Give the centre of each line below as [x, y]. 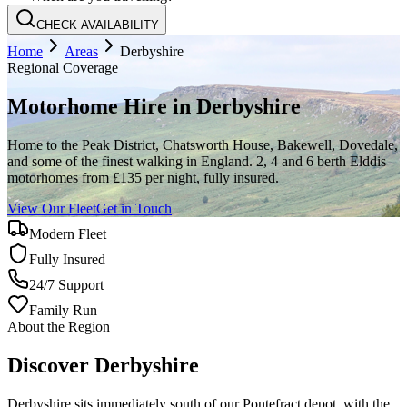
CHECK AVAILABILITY [98, 25]
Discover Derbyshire [103, 365]
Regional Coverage [63, 68]
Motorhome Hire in [102, 106]
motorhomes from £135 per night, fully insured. [143, 177]
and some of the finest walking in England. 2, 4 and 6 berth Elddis [197, 161]
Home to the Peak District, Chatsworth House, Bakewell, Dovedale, [203, 144]
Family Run [63, 310]
